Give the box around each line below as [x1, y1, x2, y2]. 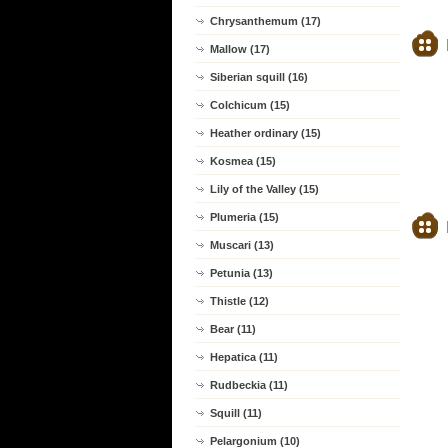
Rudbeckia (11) [210, 379, 288, 391]
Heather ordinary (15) [210, 127, 321, 139]
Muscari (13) [210, 239, 274, 251]
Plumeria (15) [210, 211, 279, 223]
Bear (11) [210, 323, 256, 335]
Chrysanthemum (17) [210, 15, 321, 27]
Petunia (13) [210, 267, 273, 279]
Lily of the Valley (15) [210, 183, 319, 195]
